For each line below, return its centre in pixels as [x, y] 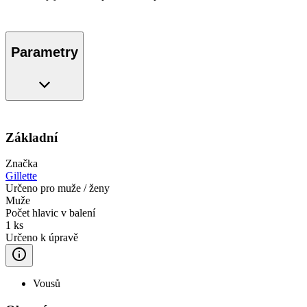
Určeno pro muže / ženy [58, 188]
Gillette [21, 176]
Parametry [45, 52]
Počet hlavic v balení [50, 213]
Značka [22, 164]
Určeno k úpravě [42, 238]
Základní [32, 137]
